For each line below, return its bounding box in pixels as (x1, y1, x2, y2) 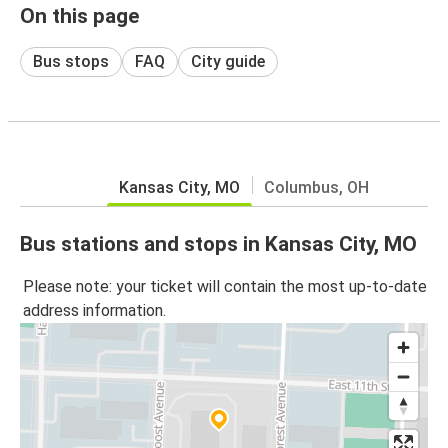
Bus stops (33, 51, 109, 71)
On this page (20, 3, 139, 28)
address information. (23, 301, 166, 321)
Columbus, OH (264, 177, 369, 197)
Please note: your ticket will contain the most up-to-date (23, 277, 427, 297)
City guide (191, 51, 265, 71)
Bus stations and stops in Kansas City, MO (20, 231, 417, 256)
